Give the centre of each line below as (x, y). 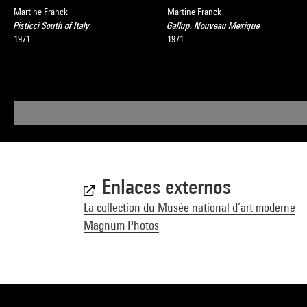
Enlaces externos (166, 186)
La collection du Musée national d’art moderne (189, 207)
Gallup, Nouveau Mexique (214, 25)
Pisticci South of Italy (52, 25)
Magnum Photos (121, 225)
